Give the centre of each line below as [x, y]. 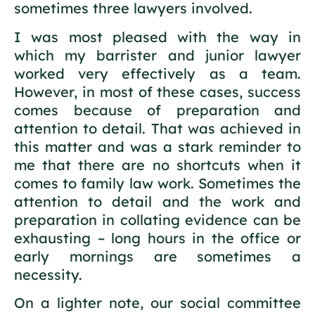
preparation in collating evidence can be [157, 219]
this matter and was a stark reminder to [157, 146]
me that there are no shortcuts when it [157, 165]
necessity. [48, 274]
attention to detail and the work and [157, 201]
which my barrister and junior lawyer [157, 55]
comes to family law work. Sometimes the [157, 183]
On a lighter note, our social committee [157, 302]
